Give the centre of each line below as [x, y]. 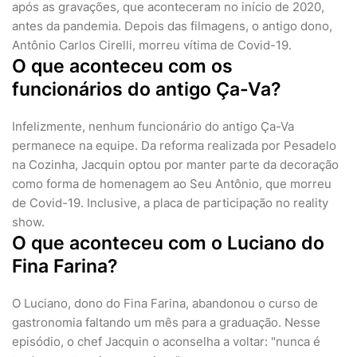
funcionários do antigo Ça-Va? [147, 90]
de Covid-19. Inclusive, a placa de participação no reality [170, 203]
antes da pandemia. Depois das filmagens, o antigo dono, [172, 26]
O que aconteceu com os [122, 67]
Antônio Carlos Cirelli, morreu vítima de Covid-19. [152, 45]
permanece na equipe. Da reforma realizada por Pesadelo [174, 146]
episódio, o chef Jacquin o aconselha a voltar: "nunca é [166, 342]
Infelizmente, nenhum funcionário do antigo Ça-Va [153, 127]
